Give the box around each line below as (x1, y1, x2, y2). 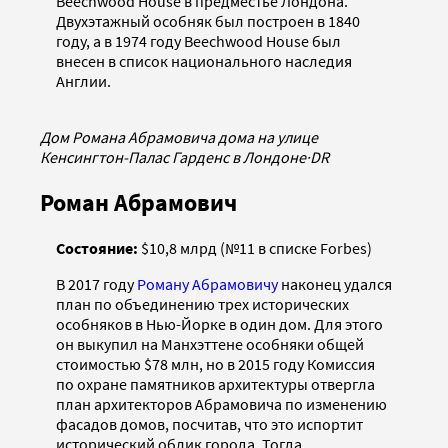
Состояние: (56, 237, 141, 258)
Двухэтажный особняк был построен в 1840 (56, 10, 360, 31)
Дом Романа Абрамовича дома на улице (40, 126, 318, 147)
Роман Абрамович (40, 186, 237, 218)
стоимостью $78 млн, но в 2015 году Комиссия (56, 353, 375, 374)
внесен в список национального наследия (56, 50, 352, 71)
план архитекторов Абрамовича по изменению (56, 393, 387, 414)
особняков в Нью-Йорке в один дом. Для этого (56, 313, 383, 334)
